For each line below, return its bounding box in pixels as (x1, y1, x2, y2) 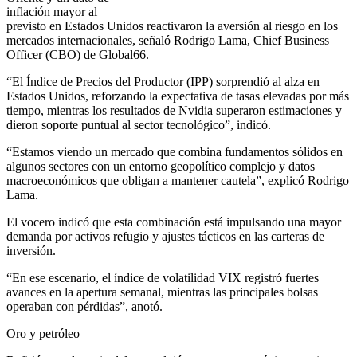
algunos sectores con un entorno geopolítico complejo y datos (6, 159, 315, 174)
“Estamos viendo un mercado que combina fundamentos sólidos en (6, 145, 343, 159)
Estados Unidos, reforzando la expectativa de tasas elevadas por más (6, 89, 349, 104)
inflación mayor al (6, 5, 97, 19)
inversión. (6, 244, 56, 258)
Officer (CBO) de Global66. (6, 48, 149, 62)
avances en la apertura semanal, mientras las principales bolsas (6, 285, 318, 300)
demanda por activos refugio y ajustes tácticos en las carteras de (6, 229, 324, 244)
